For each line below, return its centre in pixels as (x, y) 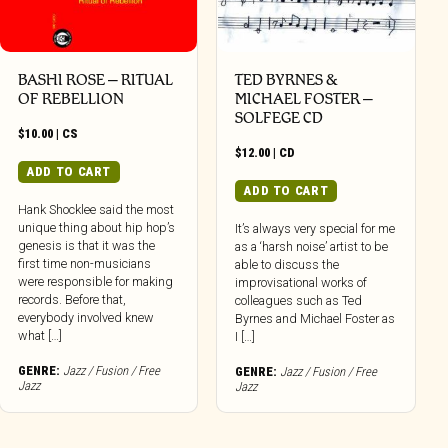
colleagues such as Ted (299, 301)
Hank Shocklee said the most (96, 210)
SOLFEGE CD (279, 117)
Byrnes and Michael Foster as (315, 319)
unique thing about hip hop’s (97, 228)
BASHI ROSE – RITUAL (96, 79)
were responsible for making (96, 282)
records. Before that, (72, 300)
